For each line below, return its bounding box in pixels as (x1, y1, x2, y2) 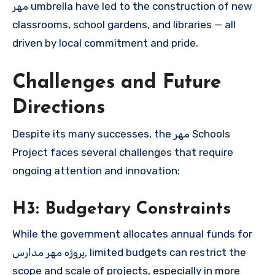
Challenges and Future (12, 73, 222, 93)
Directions (12, 98, 105, 118)
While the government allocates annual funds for (12, 227, 252, 240)
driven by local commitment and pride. (12, 37, 198, 50)
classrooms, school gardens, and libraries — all (12, 18, 236, 31)
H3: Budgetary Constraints (12, 201, 231, 219)
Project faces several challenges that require (12, 146, 233, 159)
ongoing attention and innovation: (12, 165, 180, 177)
